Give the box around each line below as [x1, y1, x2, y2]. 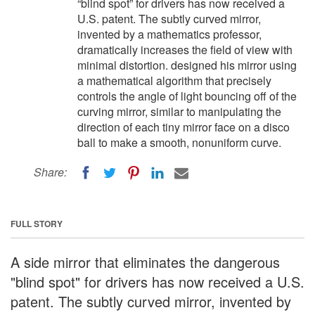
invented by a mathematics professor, [77, 26, 262, 42]
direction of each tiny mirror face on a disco [77, 119, 290, 135]
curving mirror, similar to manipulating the [77, 103, 281, 120]
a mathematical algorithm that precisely [77, 72, 271, 89]
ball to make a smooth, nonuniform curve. [77, 134, 281, 150]
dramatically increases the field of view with [77, 41, 292, 58]
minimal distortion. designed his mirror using [77, 57, 297, 73]
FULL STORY [11, 217, 63, 230]
